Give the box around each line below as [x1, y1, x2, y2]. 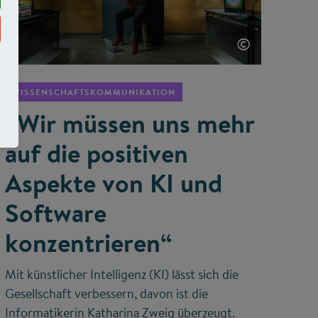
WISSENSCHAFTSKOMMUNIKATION [11, 86, 175, 99]
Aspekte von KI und [4, 165, 222, 202]
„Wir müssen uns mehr [4, 106, 255, 142]
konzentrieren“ [4, 225, 172, 261]
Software [4, 195, 106, 231]
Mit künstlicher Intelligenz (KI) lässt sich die [4, 265, 238, 284]
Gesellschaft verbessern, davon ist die [4, 285, 208, 303]
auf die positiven [4, 136, 188, 172]
